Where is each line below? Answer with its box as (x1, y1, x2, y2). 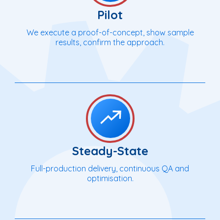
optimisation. (86, 173, 134, 183)
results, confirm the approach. (55, 37, 165, 47)
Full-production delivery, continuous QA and (31, 163, 189, 173)
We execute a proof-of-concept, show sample (26, 27, 194, 37)
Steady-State (72, 143, 148, 158)
